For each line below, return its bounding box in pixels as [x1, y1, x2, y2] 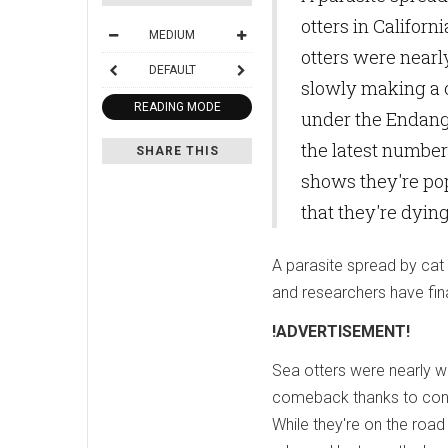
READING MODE [133, 99, 221, 114]
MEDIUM [149, 27, 195, 42]
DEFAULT [148, 62, 196, 77]
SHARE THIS [135, 143, 219, 158]
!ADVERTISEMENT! [272, 321, 410, 341]
